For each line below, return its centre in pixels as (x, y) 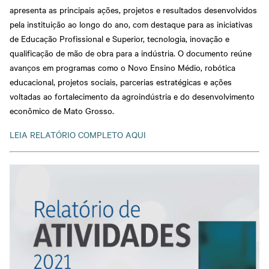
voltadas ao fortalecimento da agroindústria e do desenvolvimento (132, 96)
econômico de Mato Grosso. (62, 110)
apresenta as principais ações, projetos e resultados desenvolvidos (133, 9)
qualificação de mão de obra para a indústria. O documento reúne (131, 53)
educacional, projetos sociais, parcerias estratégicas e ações (121, 81)
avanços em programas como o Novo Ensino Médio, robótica (122, 67)
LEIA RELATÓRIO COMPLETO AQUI (78, 134)
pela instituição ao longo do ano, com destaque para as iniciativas (131, 24)
